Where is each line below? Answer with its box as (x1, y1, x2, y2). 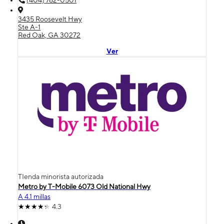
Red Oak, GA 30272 (18, 30, 80, 39)
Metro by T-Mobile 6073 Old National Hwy (18, 182, 150, 190)
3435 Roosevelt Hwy (18, 14, 82, 23)
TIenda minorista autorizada (18, 172, 103, 180)
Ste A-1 (18, 22, 40, 31)
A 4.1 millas (18, 192, 50, 200)
